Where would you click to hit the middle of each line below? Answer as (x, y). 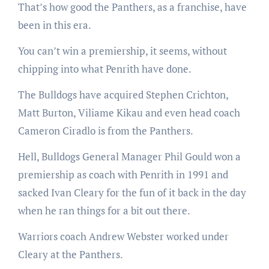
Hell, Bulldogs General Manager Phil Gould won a (129, 156)
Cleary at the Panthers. (70, 254)
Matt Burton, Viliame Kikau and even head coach (129, 112)
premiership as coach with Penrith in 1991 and (123, 174)
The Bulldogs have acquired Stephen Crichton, (123, 94)
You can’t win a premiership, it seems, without (122, 50)
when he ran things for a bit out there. (104, 210)
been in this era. (54, 25)
